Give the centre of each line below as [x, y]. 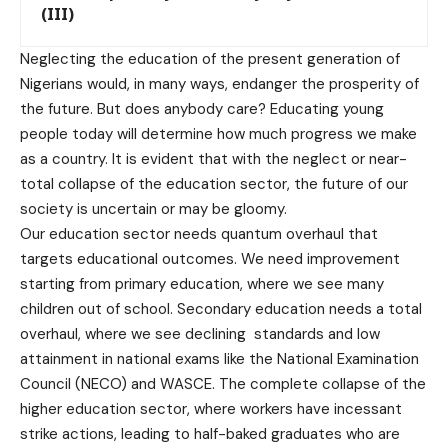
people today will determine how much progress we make [218, 134]
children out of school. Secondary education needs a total [221, 309]
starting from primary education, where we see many [202, 284]
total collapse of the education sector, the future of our [214, 184]
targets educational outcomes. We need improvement [210, 259]
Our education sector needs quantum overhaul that [199, 234]
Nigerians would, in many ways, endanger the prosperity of [219, 84]
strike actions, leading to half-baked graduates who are [210, 434]
